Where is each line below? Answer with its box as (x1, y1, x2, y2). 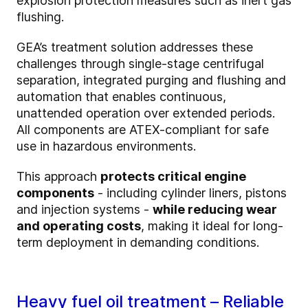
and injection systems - (16, 202, 153, 217)
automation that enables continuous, (16, 89, 226, 104)
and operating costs (16, 219, 141, 234)
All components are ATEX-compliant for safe (16, 122, 269, 137)
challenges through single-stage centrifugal (16, 56, 264, 71)
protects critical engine (100, 169, 246, 184)
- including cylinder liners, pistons (94, 186, 287, 201)
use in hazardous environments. (16, 139, 196, 154)
